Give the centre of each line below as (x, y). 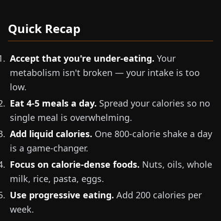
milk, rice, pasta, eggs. (57, 179)
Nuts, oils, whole (176, 164)
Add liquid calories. (51, 134)
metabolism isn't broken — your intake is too (105, 73)
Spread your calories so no (153, 103)
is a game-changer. (49, 148)
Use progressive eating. (62, 195)
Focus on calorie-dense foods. (75, 164)
